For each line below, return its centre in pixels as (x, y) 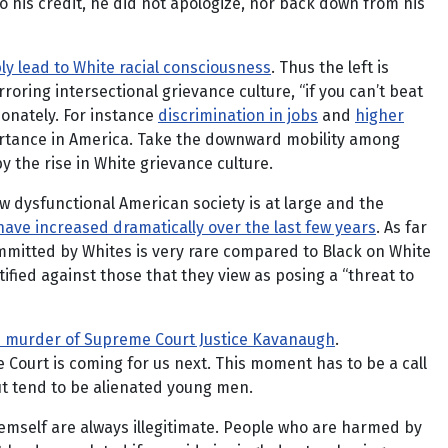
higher (379, 115)
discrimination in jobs (238, 115)
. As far (401, 227)
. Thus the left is (330, 67)
